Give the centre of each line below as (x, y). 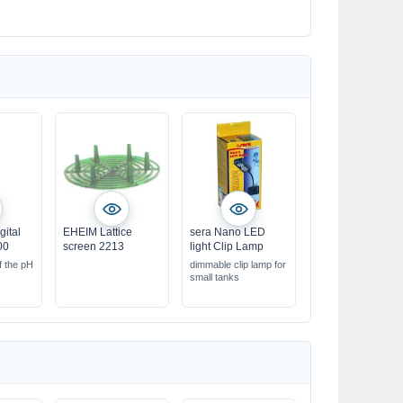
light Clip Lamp (226, 246)
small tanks (214, 277)
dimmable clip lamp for (237, 264)
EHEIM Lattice (97, 232)
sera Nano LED (227, 232)
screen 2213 (93, 246)
